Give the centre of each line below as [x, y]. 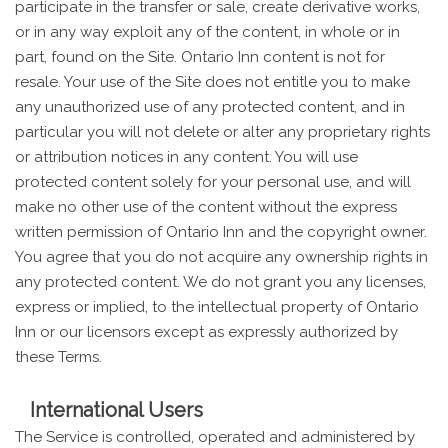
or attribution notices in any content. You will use [186, 156]
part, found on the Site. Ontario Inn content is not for [200, 56]
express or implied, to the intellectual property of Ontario [217, 306]
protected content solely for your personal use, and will [213, 181]
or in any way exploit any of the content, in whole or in [207, 31]
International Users [116, 409]
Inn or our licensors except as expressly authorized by [206, 331]
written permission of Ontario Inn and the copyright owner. [221, 231]
